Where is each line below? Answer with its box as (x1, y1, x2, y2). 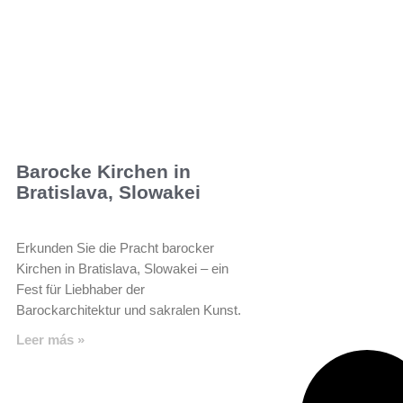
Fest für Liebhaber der (16, 281, 145, 297)
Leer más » (16, 331, 85, 347)
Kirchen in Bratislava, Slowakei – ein (16, 260, 228, 276)
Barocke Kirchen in (16, 160, 191, 182)
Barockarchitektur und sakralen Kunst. (16, 301, 241, 318)
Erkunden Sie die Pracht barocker (16, 239, 214, 255)
